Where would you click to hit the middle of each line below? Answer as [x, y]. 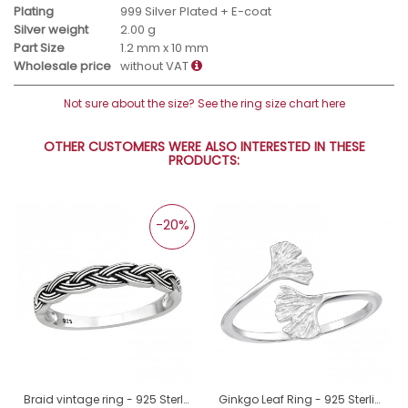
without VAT [156, 66]
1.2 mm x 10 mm [164, 48]
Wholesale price [62, 66]
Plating [34, 12]
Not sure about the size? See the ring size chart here [204, 104]
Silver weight [51, 30]
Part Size [39, 48]
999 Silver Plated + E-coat [196, 12]
